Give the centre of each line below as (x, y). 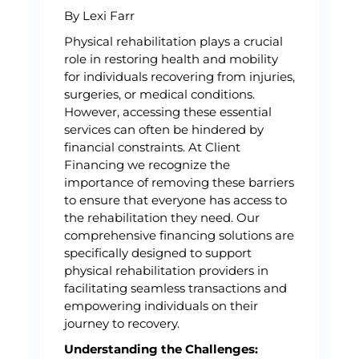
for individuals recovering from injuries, (179, 77)
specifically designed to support (158, 253)
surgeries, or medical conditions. (159, 94)
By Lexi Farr (99, 16)
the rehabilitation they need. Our (162, 218)
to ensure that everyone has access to (175, 200)
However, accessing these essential (168, 112)
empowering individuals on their (161, 306)
